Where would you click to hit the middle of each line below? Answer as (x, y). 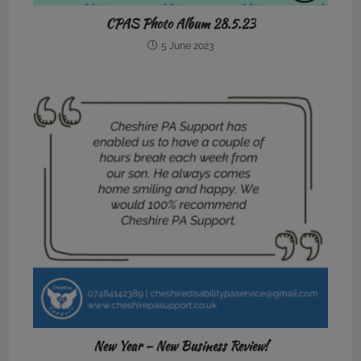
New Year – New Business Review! (180, 346)
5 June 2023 (187, 46)
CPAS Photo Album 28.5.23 (180, 24)
